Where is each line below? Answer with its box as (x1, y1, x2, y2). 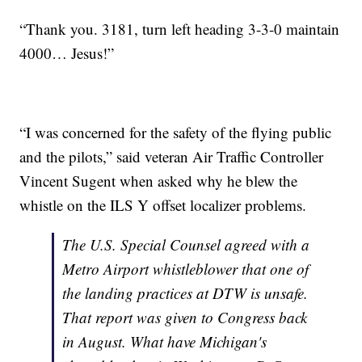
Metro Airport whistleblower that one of (62, 259, 309, 280)
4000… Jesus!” (19, 43, 115, 64)
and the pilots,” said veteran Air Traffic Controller (19, 146, 324, 167)
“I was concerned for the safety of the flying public (19, 122, 332, 143)
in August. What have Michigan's (62, 331, 267, 352)
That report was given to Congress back (62, 307, 308, 328)
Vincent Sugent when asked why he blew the (19, 170, 298, 192)
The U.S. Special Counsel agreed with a (62, 234, 310, 255)
